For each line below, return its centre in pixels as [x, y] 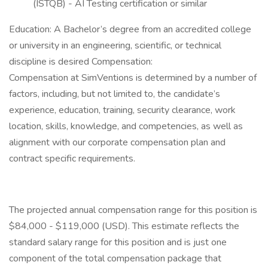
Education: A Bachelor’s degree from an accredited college [130, 29]
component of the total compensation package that [115, 258]
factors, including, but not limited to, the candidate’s [115, 94]
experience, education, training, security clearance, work [122, 110]
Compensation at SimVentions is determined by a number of [133, 78]
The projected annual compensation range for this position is [133, 210]
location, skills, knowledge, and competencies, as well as [126, 126]
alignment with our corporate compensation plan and [117, 142]
